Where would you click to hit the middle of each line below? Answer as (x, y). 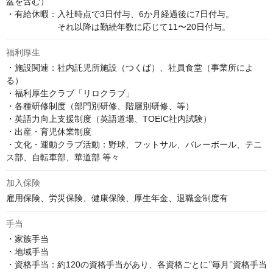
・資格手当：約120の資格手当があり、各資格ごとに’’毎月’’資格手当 (136, 264)
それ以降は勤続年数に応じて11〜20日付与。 (118, 27)
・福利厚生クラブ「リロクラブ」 (70, 93)
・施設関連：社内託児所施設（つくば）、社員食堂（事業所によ (130, 68)
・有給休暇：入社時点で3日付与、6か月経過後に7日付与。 (120, 14)
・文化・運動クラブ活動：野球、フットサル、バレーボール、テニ (134, 144)
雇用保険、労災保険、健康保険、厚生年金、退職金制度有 (117, 198)
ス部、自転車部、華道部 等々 (63, 157)
